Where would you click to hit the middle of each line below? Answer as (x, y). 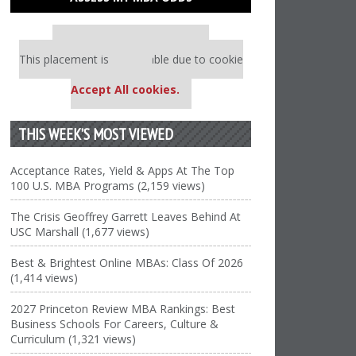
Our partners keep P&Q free (137, 44)
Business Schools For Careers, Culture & (115, 324)
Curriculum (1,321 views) (74, 339)
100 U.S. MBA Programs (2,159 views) (108, 186)
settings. (131, 74)
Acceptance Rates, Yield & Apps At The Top (123, 170)
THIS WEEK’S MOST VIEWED (96, 134)
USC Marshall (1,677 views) (80, 232)
